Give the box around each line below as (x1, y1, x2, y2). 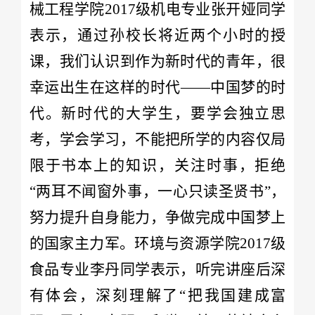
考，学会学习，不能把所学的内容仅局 (29, 130, 286, 148)
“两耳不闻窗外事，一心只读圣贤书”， (29, 182, 286, 200)
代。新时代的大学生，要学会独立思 (29, 104, 286, 122)
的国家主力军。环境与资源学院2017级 (29, 234, 286, 252)
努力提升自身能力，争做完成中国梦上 (29, 208, 286, 226)
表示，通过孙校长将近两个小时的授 (29, 26, 286, 44)
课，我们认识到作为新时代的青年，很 (29, 52, 286, 70)
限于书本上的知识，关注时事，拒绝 (29, 156, 286, 174)
